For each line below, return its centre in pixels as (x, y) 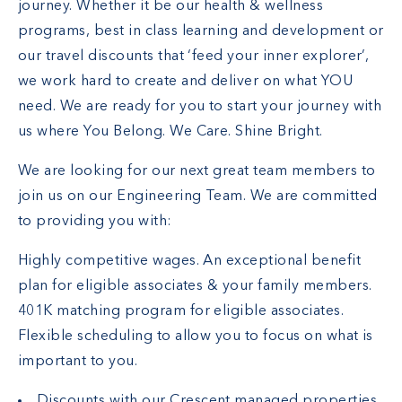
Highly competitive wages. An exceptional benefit (190, 261)
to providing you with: (95, 222)
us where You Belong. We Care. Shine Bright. (170, 132)
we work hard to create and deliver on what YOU (186, 82)
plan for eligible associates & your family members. (195, 286)
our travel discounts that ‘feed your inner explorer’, (194, 57)
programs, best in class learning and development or (201, 31)
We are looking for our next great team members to (197, 171)
